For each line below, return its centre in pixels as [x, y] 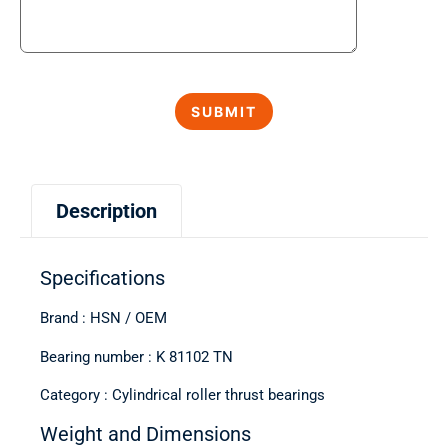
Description [106, 211]
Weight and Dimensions [145, 433]
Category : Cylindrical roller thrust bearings [182, 395]
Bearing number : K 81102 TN [136, 356]
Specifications [102, 278]
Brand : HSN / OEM [103, 318]
